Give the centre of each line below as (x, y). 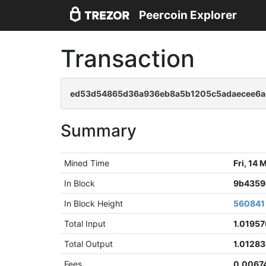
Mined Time (87, 163)
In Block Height (94, 203)
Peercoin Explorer (188, 15)
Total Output (89, 244)
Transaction (128, 58)
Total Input (85, 224)
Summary (99, 131)
